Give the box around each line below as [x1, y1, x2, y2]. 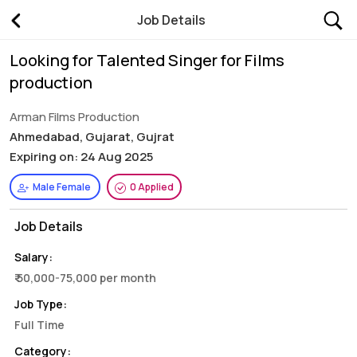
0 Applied [128, 180, 174, 194]
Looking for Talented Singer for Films [10, 49, 284, 71]
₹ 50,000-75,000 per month [14, 270, 156, 285]
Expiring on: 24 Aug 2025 [10, 148, 153, 165]
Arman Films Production [10, 108, 139, 125]
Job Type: [14, 296, 67, 312]
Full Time [14, 317, 65, 332]
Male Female [31, 180, 92, 194]
